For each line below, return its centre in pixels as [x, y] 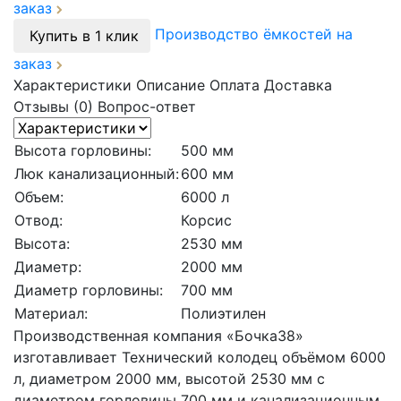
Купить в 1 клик [84, 36]
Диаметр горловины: [89, 290]
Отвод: [38, 221]
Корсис [206, 221]
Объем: [39, 197]
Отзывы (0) [53, 107]
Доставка [298, 85]
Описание [171, 85]
